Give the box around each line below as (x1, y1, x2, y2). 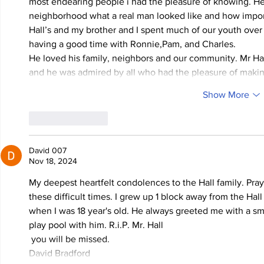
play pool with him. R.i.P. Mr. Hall (29, 220, 163, 230)
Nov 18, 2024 (29, 156, 77, 166)
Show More (202, 90, 249, 100)
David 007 (29, 146, 67, 156)
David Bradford (29, 248, 93, 259)
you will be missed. (31, 234, 114, 245)
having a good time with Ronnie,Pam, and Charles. (29, 39, 236, 49)
